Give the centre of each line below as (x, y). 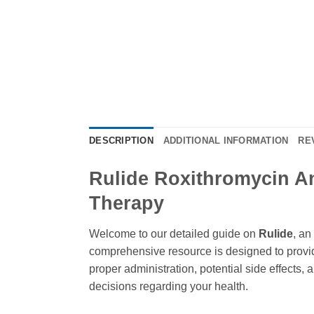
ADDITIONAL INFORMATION (226, 141)
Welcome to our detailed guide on (174, 233)
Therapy (127, 203)
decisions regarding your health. (169, 286)
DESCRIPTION (121, 141)
